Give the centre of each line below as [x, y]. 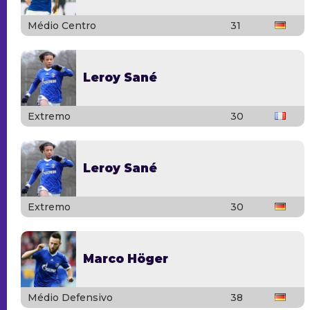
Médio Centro [62, 25]
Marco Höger [126, 258]
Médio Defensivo [70, 297]
